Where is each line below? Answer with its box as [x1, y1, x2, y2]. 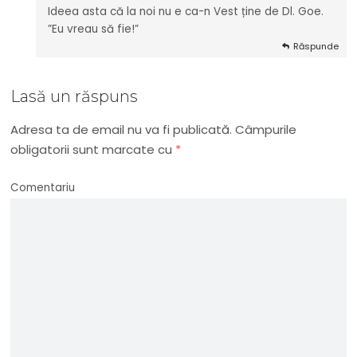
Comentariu [10, 180, 76, 196]
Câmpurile [232, 121, 297, 139]
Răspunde [292, 40, 339, 53]
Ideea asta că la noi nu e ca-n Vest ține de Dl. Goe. [48, 4, 324, 20]
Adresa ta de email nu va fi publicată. [10, 121, 233, 139]
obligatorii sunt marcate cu [10, 141, 176, 159]
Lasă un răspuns [10, 87, 139, 107]
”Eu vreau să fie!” [48, 22, 139, 37]
